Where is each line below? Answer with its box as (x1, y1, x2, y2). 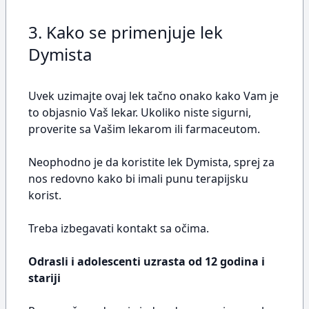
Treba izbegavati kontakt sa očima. (28, 221, 209, 236)
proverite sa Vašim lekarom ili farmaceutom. (28, 121, 260, 137)
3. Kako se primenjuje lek (28, 21, 223, 43)
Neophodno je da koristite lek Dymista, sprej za (28, 154, 275, 170)
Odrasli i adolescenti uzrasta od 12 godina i (28, 254, 265, 269)
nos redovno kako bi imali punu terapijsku (28, 171, 248, 186)
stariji (28, 270, 61, 286)
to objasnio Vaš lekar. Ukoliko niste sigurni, (28, 105, 251, 120)
